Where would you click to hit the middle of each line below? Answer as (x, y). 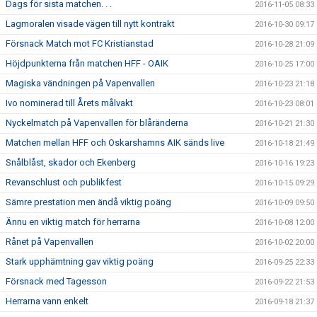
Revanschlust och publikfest (64, 182)
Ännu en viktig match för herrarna (73, 222)
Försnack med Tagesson (56, 281)
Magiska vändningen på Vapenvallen (80, 83)
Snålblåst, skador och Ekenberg (71, 162)
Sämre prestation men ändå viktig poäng (88, 202)
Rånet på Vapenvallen (50, 242)
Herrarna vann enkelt (47, 301)
